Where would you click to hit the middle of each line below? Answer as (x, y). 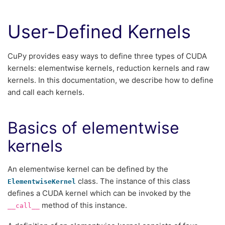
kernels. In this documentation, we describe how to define (110, 80)
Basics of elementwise (93, 128)
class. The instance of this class (133, 181)
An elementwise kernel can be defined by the (88, 169)
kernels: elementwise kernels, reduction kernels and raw (108, 68)
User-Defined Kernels (99, 32)
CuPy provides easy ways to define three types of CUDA (107, 56)
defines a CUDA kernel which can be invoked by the (99, 193)
